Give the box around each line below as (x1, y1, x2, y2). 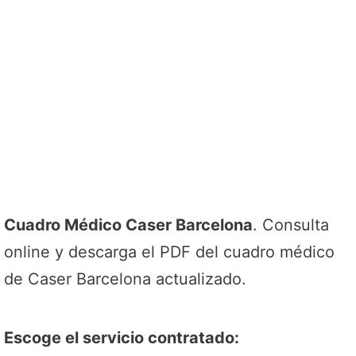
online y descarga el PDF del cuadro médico (4, 242, 335, 261)
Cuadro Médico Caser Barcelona (4, 215, 253, 234)
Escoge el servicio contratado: (4, 328, 239, 347)
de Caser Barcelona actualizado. (4, 269, 246, 288)
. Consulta (253, 215, 329, 234)
